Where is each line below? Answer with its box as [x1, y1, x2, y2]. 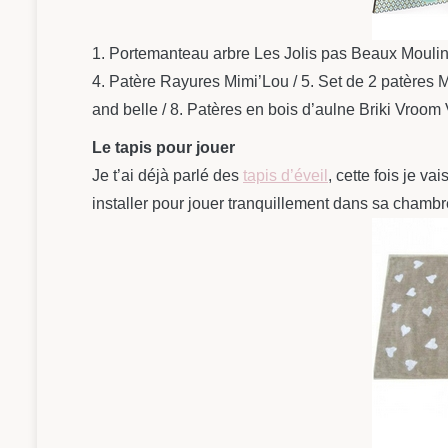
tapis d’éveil [243, 166, 328, 184]
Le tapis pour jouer [92, 138, 235, 156]
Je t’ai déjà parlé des [92, 166, 243, 184]
